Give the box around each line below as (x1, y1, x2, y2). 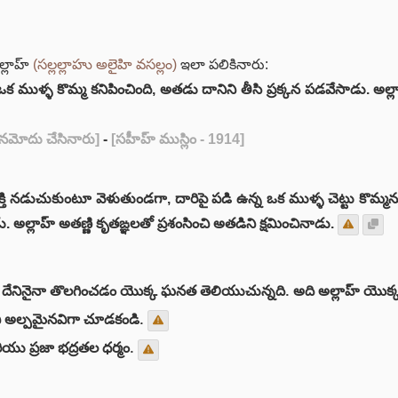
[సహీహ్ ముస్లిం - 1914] (111, 131, 244, 147)
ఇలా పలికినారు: (177, 57, 268, 72)
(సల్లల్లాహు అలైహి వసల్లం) (33, 57, 177, 72)
